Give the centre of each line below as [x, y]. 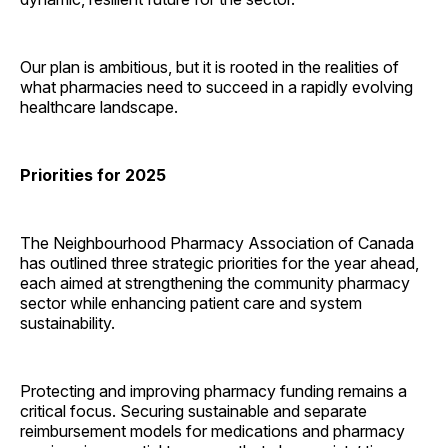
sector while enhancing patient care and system [191, 303]
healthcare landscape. [99, 107]
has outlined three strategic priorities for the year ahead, [219, 263]
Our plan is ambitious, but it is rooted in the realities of [209, 67]
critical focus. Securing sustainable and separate [193, 411]
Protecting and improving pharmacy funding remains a [213, 391]
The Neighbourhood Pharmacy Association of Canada [217, 243]
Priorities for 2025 [93, 175]
